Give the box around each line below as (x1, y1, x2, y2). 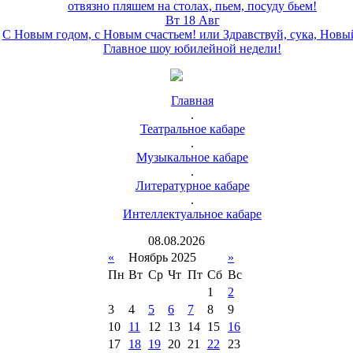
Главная (171, 94, 214, 107)
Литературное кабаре (135, 179, 250, 192)
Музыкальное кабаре (136, 150, 248, 164)
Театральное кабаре (139, 122, 245, 136)
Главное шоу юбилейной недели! (103, 42, 281, 55)
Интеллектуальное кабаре (123, 207, 262, 221)
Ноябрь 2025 (128, 251, 196, 264)
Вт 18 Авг (165, 13, 220, 27)
